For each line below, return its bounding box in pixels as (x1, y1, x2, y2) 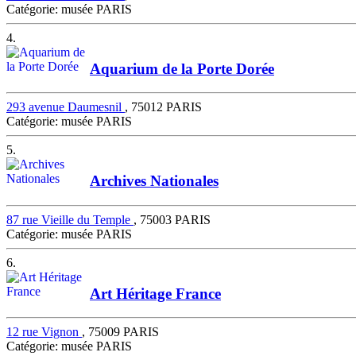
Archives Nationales (90, 172, 219, 190)
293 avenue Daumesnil (6, 100, 125, 114)
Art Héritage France (90, 284, 221, 302)
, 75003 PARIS (133, 212, 211, 226)
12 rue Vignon (6, 325, 82, 339)
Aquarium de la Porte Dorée (90, 60, 274, 77)
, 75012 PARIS (125, 100, 202, 114)
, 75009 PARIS (82, 325, 159, 339)
